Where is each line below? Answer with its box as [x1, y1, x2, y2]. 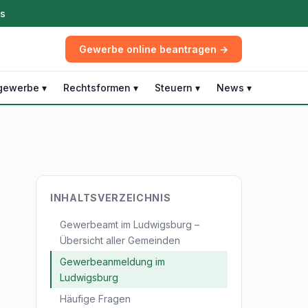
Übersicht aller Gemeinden [60, 234, 180, 246]
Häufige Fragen [60, 293, 131, 305]
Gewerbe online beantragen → [79, 43, 228, 55]
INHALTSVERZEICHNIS [50, 192, 171, 203]
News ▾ [217, 82, 252, 93]
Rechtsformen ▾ [63, 82, 138, 93]
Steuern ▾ [155, 82, 200, 93]
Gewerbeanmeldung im [60, 256, 165, 267]
